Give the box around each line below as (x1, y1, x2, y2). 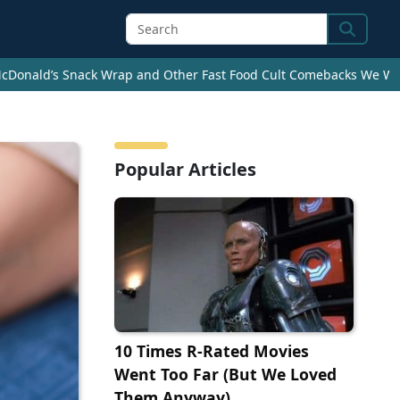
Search (338, 29, 389, 51)
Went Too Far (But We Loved (114, 363, 337, 386)
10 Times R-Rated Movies (114, 340, 309, 362)
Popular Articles (114, 157, 256, 182)
